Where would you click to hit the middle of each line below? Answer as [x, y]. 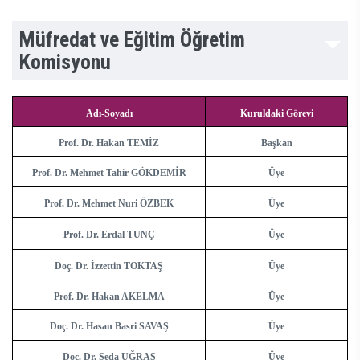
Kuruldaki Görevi [276, 114]
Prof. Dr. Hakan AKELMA [109, 297]
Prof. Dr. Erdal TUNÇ [109, 235]
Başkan [276, 143]
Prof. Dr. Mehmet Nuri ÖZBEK [109, 204]
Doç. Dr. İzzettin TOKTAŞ [109, 266]
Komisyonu [65, 62]
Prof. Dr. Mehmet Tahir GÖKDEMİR [109, 173]
